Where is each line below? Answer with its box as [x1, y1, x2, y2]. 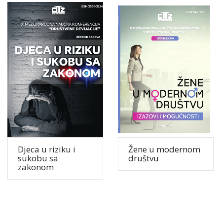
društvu [128, 152, 159, 164]
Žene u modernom [128, 144, 200, 155]
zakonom [18, 161, 54, 173]
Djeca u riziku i [18, 144, 75, 155]
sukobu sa [18, 152, 58, 164]
